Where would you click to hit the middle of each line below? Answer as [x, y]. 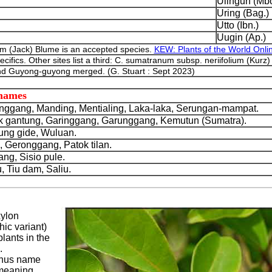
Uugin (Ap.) [241, 37]
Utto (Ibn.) [237, 25]
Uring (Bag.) [243, 13]
